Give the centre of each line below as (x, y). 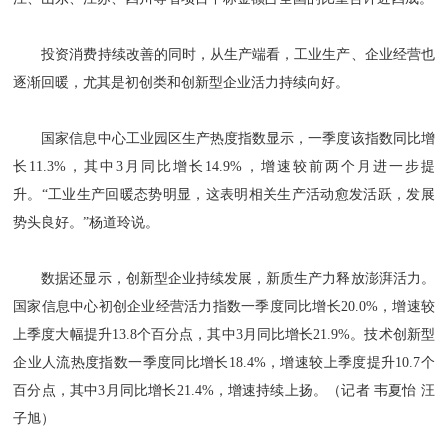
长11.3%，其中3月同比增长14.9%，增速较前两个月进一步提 (224, 166)
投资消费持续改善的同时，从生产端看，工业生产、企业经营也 (224, 54)
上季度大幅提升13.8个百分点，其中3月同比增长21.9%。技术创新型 (224, 334)
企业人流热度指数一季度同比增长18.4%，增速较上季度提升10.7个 (224, 362)
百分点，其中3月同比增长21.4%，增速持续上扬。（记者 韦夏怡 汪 (224, 390)
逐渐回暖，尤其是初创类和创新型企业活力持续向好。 (181, 82)
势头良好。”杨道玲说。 (86, 222)
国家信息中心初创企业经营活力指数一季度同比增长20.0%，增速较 (224, 306)
